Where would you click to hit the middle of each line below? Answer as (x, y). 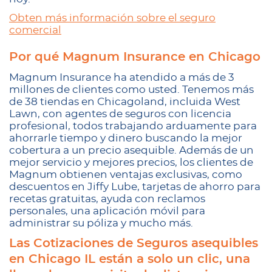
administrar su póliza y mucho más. (101, 223)
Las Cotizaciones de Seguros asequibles (134, 243)
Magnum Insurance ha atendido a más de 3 (122, 77)
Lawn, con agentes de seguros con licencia (120, 114)
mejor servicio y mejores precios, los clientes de (131, 162)
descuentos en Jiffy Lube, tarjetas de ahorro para (135, 187)
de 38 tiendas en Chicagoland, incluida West (125, 102)
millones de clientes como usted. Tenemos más (131, 90)
